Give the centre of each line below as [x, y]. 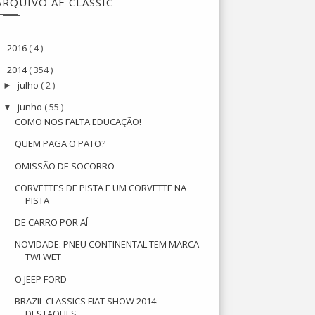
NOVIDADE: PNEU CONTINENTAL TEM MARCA [107, 244]
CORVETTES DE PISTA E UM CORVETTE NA [101, 187]
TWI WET [44, 257]
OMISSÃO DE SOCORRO [65, 166]
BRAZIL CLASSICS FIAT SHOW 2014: [87, 301]
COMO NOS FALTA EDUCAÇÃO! [78, 122]
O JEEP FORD [41, 279]
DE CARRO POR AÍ [52, 222]
